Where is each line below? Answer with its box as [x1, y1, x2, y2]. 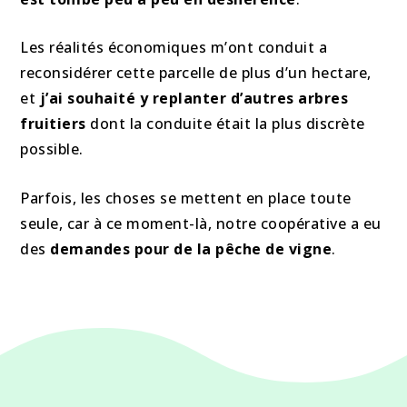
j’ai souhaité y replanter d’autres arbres [39, 88, 349, 109]
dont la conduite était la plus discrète [85, 114, 365, 134]
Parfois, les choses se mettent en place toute [20, 187, 352, 208]
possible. [20, 139, 84, 160]
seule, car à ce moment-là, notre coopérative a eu [20, 213, 382, 233]
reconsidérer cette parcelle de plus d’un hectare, [20, 63, 372, 84]
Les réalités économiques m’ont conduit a [20, 37, 328, 58]
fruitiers [20, 114, 86, 134]
